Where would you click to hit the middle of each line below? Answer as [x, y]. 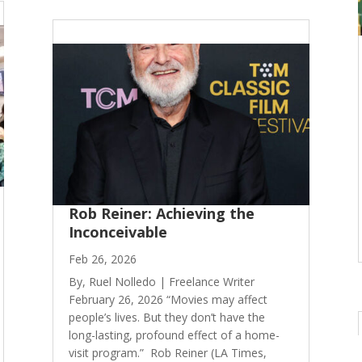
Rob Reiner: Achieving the [161, 214]
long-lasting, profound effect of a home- [174, 335]
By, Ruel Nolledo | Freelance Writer [161, 281]
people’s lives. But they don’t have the [166, 317]
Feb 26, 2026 [102, 259]
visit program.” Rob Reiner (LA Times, [167, 352]
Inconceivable [118, 232]
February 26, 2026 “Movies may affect [168, 299]
